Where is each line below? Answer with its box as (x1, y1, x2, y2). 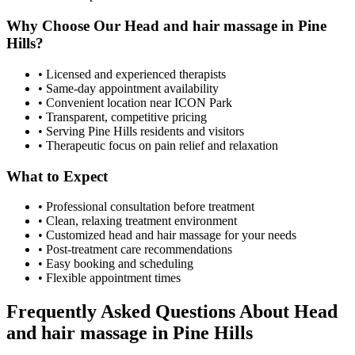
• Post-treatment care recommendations (38, 242, 232, 257)
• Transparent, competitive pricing (38, 109, 207, 124)
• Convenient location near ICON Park (38, 95, 232, 109)
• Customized (38, 228, 109, 242)
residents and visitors (137, 124, 244, 138)
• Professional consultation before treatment (38, 200, 254, 214)
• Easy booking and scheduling (38, 257, 193, 271)
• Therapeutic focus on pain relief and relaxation (38, 138, 278, 152)
